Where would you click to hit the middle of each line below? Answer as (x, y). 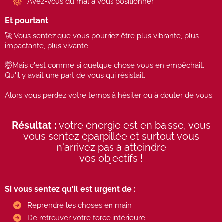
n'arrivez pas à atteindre (111, 147)
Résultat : (35, 125)
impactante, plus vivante (47, 46)
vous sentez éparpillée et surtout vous (111, 136)
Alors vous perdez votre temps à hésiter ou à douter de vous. (109, 95)
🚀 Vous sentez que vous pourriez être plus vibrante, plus (102, 36)
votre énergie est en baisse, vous (135, 125)
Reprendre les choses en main (80, 205)
